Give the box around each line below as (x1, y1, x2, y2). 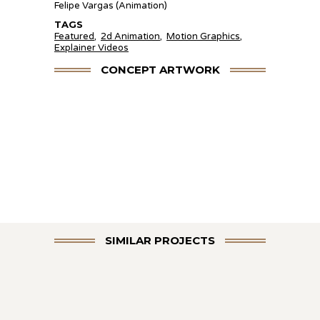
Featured (54, 30, 94, 42)
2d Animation (101, 30, 160, 42)
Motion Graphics (166, 30, 240, 42)
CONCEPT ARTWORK (100, 62, 220, 76)
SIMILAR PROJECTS (105, 233, 215, 247)
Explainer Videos (54, 41, 129, 54)
